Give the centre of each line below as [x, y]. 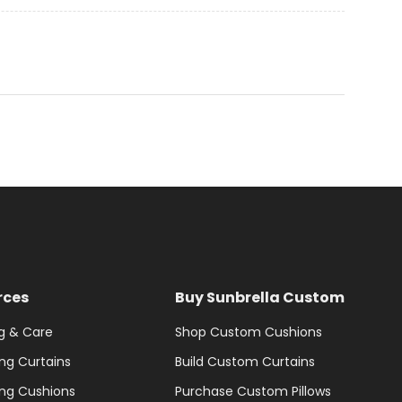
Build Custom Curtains [245, 362]
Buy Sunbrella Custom [259, 298]
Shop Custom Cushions [248, 332]
